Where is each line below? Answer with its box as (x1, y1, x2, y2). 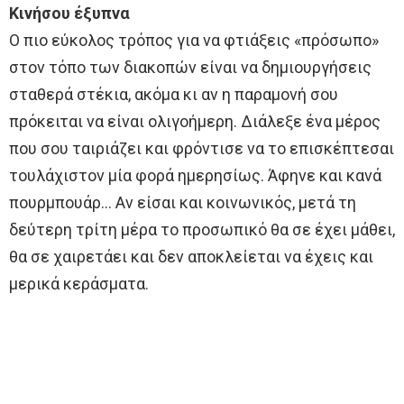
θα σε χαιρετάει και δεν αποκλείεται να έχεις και (9, 247, 373, 267)
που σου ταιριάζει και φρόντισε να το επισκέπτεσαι (9, 139, 394, 159)
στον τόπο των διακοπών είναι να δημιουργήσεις (9, 58, 372, 78)
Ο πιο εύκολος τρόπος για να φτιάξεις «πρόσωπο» (9, 31, 379, 50)
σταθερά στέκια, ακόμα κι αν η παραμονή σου (9, 85, 338, 105)
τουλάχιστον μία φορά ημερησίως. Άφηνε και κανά (9, 166, 381, 186)
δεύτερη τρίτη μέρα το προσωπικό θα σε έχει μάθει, (9, 220, 395, 240)
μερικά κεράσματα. (9, 274, 149, 294)
